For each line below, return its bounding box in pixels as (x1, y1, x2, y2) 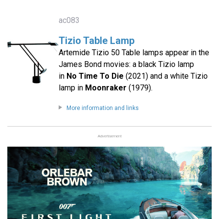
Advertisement (97, 134, 122, 139)
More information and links (66, 105, 139, 112)
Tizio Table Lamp (58, 35, 134, 47)
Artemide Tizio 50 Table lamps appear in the (58, 48, 209, 58)
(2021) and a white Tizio (123, 71, 208, 81)
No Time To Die (66, 71, 124, 81)
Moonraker (85, 83, 127, 93)
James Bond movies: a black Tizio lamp (58, 60, 194, 69)
